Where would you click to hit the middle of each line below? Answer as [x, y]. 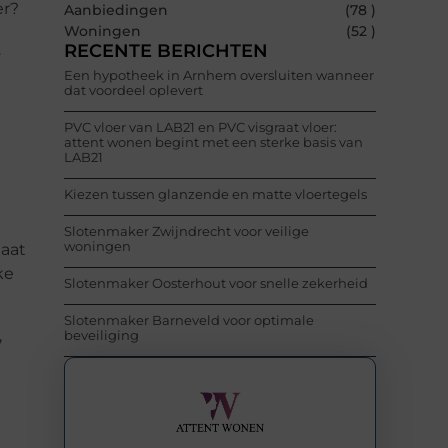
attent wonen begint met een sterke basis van [213, 142]
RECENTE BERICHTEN [166, 51]
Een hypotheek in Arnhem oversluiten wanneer [219, 75]
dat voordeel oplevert [133, 90]
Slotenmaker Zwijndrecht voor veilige [186, 231]
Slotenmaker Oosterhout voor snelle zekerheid [216, 283]
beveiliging [101, 335]
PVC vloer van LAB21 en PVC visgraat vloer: [200, 127]
